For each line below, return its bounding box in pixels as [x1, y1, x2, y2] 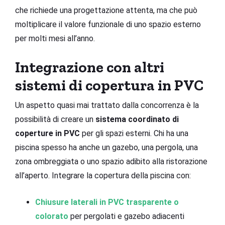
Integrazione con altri [15, 58, 164, 76]
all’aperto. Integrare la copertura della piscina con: [15, 170, 191, 180]
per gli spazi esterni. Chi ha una [80, 128, 188, 138]
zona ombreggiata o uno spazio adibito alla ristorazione [15, 156, 207, 166]
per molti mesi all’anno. [15, 33, 95, 43]
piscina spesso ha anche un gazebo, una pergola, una [15, 142, 198, 152]
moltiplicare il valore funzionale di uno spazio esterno [15, 19, 201, 29]
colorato [35, 211, 68, 221]
